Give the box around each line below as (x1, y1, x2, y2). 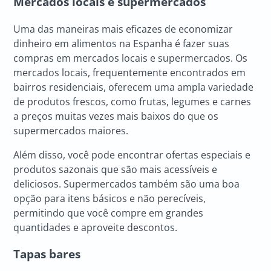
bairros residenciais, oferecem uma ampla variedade (13, 80, 254, 94)
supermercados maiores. (13, 123, 129, 137)
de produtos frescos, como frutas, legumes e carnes (13, 94, 252, 108)
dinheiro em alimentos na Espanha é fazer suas (13, 36, 230, 50)
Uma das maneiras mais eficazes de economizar (13, 22, 233, 36)
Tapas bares (13, 246, 81, 262)
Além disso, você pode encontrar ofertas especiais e (13, 148, 251, 162)
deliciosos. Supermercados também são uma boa (13, 177, 240, 191)
